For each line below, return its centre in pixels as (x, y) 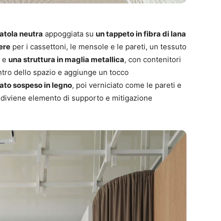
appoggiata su (69, 34)
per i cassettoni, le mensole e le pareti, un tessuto (98, 47)
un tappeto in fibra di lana (141, 34)
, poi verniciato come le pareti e (127, 85)
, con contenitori (153, 60)
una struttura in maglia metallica (66, 60)
